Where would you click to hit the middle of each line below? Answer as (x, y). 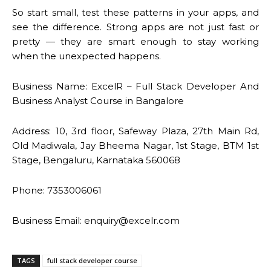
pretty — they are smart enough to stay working (135, 41)
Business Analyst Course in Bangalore (98, 100)
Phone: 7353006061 (57, 190)
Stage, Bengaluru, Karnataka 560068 (96, 160)
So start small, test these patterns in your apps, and (135, 12)
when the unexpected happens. (87, 56)
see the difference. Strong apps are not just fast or (135, 27)
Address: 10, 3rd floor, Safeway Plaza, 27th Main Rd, (135, 131)
